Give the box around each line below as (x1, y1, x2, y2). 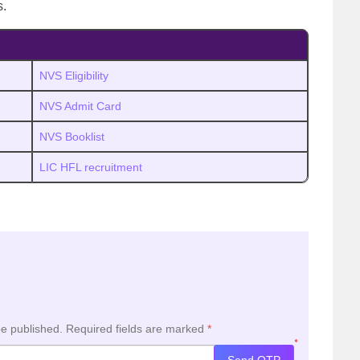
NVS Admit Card (39, 100, 121, 112)
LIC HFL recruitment (39, 161, 142, 174)
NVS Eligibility (39, 69, 108, 82)
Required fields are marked (66, 322, 207, 335)
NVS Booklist (39, 130, 104, 143)
